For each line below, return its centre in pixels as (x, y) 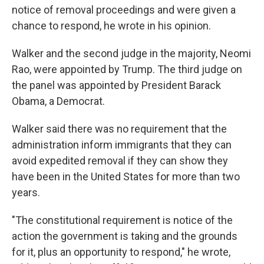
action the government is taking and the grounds (125, 236)
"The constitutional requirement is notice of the (122, 220)
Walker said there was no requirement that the (119, 129)
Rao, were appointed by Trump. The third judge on (127, 70)
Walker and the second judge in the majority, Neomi (131, 54)
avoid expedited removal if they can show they (120, 161)
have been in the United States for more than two (126, 177)
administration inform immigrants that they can (122, 145)
